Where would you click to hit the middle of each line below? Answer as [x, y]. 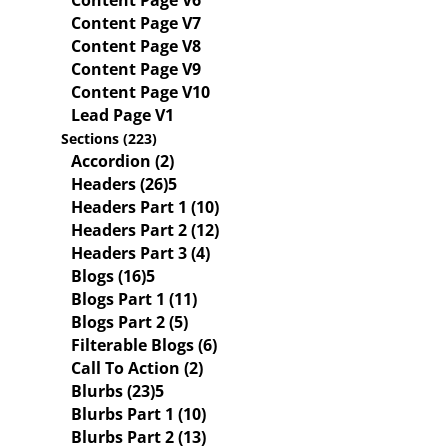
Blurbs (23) [113, 391]
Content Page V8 [136, 46]
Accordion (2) [122, 161]
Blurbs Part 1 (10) [138, 414]
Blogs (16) [108, 276]
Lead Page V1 [122, 115]
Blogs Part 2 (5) [129, 322]
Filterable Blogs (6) [144, 345]
